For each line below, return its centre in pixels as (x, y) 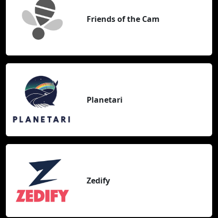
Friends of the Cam (123, 19)
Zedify (98, 180)
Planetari (105, 100)
